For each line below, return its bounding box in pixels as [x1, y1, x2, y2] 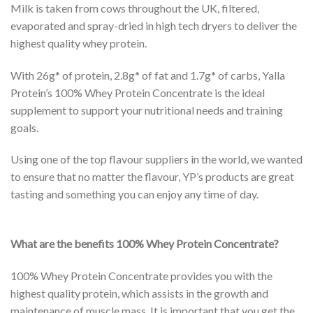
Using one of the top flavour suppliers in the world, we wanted [10, 152, 303, 166]
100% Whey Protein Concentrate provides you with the [10, 268, 272, 282]
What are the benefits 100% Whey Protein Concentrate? [10, 237, 279, 251]
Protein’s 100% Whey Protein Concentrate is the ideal [10, 85, 265, 99]
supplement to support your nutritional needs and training [10, 103, 283, 117]
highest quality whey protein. [10, 36, 147, 50]
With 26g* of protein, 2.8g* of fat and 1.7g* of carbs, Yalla [10, 68, 285, 82]
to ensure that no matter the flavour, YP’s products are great [10, 170, 294, 184]
